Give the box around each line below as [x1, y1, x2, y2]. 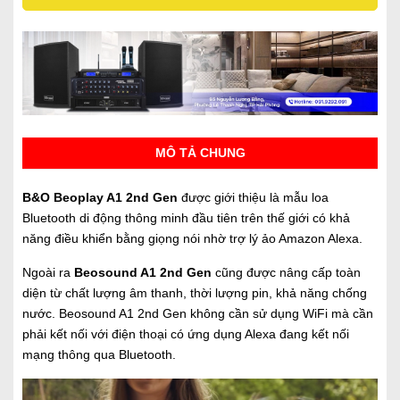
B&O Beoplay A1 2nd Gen [22, 190, 178, 205]
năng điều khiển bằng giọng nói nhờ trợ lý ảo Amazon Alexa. [22, 231, 362, 246]
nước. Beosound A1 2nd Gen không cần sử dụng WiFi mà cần [22, 306, 373, 321]
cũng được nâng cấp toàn [212, 265, 361, 280]
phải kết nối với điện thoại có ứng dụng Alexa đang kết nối [22, 327, 349, 342]
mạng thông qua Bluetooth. [22, 347, 176, 362]
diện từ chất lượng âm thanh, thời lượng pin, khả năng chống [22, 286, 367, 301]
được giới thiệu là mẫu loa [178, 190, 329, 205]
